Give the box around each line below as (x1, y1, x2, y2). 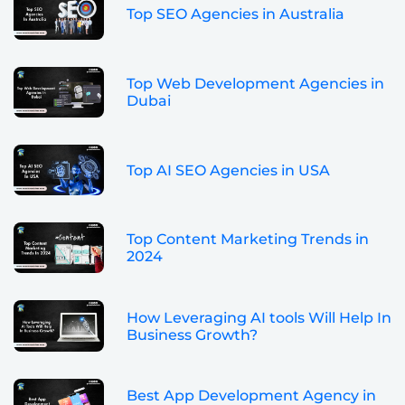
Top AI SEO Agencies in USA (127, 161, 330, 179)
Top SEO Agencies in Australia (127, 5, 344, 24)
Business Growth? (127, 325, 258, 344)
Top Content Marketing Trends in (127, 231, 369, 249)
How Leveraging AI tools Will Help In (127, 308, 391, 326)
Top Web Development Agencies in (127, 74, 384, 92)
